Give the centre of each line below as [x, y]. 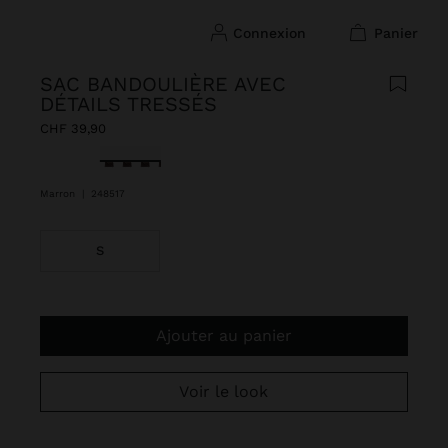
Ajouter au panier [229, 335]
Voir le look [229, 391]
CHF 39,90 [73, 128]
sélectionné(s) [153, 156]
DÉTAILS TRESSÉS [128, 104]
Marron [59, 193]
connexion [274, 32]
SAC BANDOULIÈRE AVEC [163, 84]
